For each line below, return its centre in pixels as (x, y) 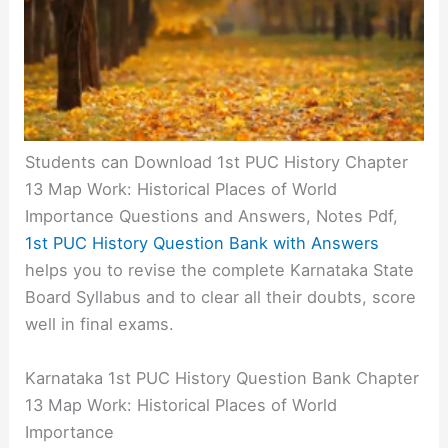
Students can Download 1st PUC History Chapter (217, 162)
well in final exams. (100, 324)
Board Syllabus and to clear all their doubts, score (221, 297)
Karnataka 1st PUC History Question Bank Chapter (222, 377)
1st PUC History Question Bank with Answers (202, 243)
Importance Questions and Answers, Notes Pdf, (212, 216)
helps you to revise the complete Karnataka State (220, 270)
